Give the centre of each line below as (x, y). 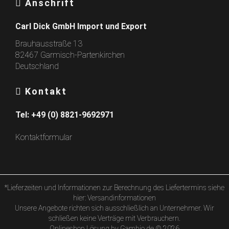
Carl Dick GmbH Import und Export (81, 26)
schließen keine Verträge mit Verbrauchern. (114, 218)
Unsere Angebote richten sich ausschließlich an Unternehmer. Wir (114, 208)
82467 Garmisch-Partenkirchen (70, 55)
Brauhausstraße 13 (49, 44)
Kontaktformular (44, 137)
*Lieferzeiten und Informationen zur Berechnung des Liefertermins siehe (114, 188)
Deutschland (37, 66)
